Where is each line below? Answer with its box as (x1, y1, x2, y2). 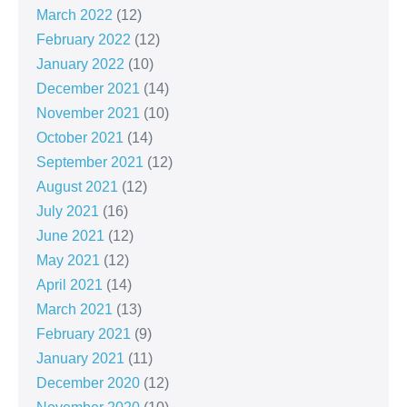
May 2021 (36, 252, 100, 268)
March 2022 (36, 6, 113, 23)
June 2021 (36, 227, 104, 243)
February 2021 (36, 325, 131, 342)
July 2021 (36, 203, 99, 219)
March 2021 (36, 301, 113, 317)
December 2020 (36, 374, 140, 391)
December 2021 (36, 80, 140, 96)
